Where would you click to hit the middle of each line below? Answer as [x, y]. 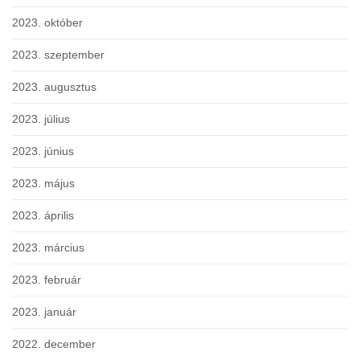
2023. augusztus [54, 87]
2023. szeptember [58, 55]
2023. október [47, 23]
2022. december [54, 344]
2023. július [41, 119]
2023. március [48, 248]
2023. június [43, 151]
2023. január [44, 312]
